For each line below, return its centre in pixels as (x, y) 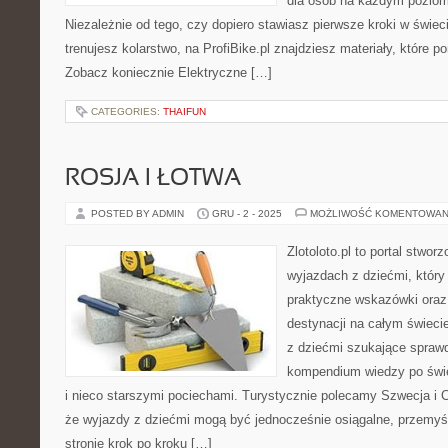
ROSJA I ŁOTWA (153, 179)
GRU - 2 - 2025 (247, 213)
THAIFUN (184, 111)
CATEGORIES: (127, 111)
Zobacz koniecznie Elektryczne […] (168, 72)
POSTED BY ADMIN (139, 213)
